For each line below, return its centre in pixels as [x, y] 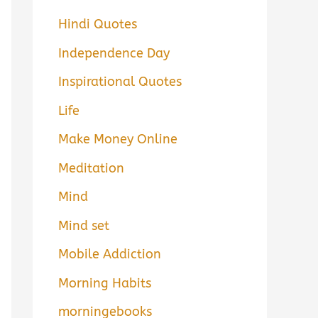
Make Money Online [118, 139]
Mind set [84, 225]
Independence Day [114, 53]
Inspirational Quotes [120, 82]
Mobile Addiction [110, 254]
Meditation [91, 168]
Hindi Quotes [98, 24]
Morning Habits [105, 283]
